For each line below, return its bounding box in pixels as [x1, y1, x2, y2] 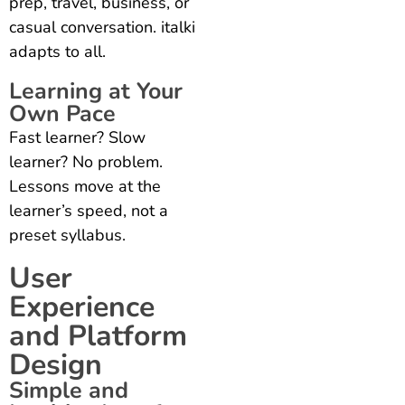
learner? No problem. [9, 150, 163, 173]
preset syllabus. [9, 223, 126, 246]
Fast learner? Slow [9, 126, 146, 148]
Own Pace [9, 98, 116, 129]
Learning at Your [9, 75, 183, 107]
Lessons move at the [9, 174, 161, 197]
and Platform [9, 316, 187, 355]
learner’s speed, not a [9, 199, 168, 221]
